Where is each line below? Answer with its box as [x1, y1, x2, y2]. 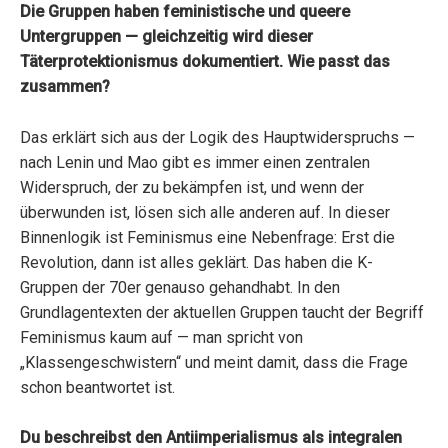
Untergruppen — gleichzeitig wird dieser [20, 27, 313, 47]
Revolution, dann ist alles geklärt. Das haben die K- [20, 252, 373, 272]
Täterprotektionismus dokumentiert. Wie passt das [20, 52, 390, 72]
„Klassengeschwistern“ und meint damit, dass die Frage [20, 352, 408, 372]
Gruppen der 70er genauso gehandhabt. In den [20, 277, 340, 297]
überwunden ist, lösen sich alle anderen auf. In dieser [20, 202, 390, 222]
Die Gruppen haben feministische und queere [20, 2, 350, 22]
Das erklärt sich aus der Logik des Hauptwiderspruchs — [20, 127, 415, 147]
